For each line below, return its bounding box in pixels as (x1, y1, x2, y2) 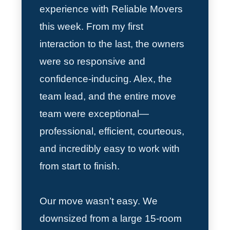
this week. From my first (40, 21, 144, 32)
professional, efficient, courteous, (40, 125, 185, 137)
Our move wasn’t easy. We (40, 195, 158, 206)
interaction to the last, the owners (40, 38, 185, 49)
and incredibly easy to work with (40, 143, 180, 154)
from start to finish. (40, 160, 120, 171)
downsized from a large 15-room (40, 213, 182, 224)
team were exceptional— (40, 108, 149, 119)
